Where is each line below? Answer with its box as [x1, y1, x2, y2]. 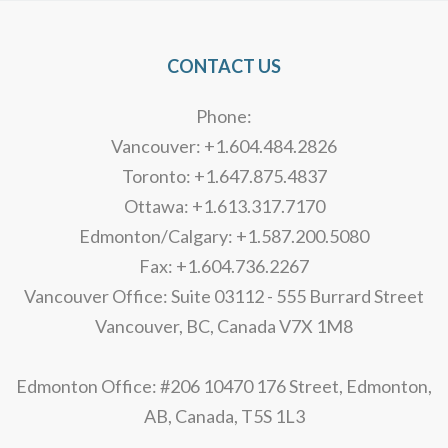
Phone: [196, 105, 252, 128]
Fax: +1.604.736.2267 [139, 255, 309, 278]
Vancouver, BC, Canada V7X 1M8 [95, 315, 353, 338]
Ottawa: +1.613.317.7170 [123, 195, 325, 218]
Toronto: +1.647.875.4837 [121, 165, 327, 188]
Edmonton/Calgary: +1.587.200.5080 [79, 225, 369, 248]
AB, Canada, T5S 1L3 [143, 405, 305, 428]
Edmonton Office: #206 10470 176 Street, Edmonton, [16, 375, 432, 398]
